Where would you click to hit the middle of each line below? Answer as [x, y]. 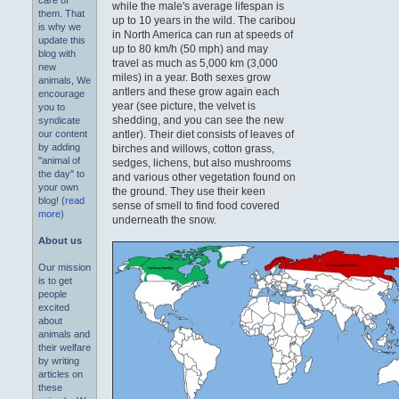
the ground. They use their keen [189, 191]
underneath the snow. [165, 220]
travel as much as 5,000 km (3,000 [195, 63]
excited [54, 308]
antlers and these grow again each [196, 91]
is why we [60, 27]
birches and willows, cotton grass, [194, 148]
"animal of [59, 161]
